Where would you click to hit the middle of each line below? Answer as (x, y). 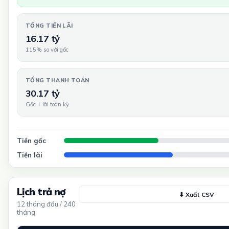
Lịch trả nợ (41, 192)
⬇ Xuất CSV (196, 194)
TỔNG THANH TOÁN (58, 80)
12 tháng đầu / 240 (46, 204)
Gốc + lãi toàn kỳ (47, 104)
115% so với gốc (47, 50)
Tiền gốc (31, 141)
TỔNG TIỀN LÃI (49, 26)
